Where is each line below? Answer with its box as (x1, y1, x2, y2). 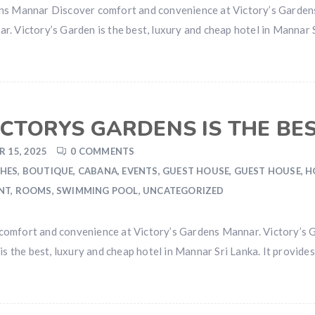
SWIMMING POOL (56, 185, 139, 196)
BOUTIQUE (22, 165, 74, 176)
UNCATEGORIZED (143, 185, 224, 196)
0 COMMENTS (70, 146, 135, 157)
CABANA (77, 165, 118, 176)
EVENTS (122, 165, 158, 176)
